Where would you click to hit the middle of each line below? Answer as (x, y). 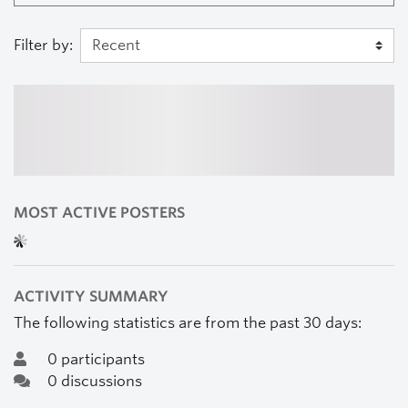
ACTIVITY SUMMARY (91, 297)
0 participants (97, 360)
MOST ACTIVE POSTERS (99, 213)
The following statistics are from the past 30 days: (188, 323)
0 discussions (95, 382)
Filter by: (43, 46)
